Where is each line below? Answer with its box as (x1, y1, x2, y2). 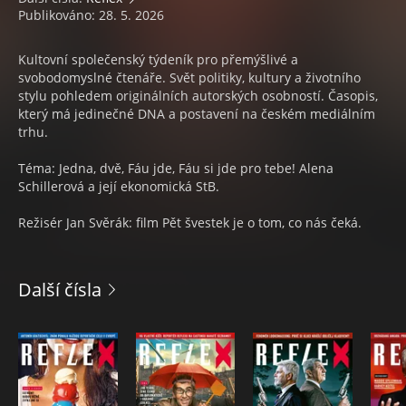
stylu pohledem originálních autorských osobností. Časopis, (18, 87, 378, 104)
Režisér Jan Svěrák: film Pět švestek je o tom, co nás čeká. (18, 214, 362, 231)
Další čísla (18, 277, 101, 302)
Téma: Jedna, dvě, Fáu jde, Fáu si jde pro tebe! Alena (18, 159, 333, 177)
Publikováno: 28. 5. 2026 (18, 6, 164, 24)
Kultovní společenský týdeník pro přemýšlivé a (18, 51, 298, 68)
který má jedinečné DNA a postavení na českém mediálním (18, 105, 375, 122)
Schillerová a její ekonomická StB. (18, 178, 219, 195)
